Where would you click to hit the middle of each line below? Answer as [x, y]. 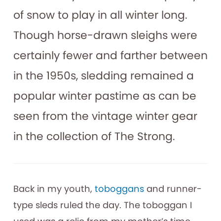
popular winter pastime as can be [105, 96]
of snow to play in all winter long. [100, 15]
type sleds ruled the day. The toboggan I [102, 205]
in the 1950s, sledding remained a [103, 75]
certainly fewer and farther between [110, 55]
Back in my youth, [54, 188]
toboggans [119, 188]
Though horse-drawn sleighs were [105, 35]
